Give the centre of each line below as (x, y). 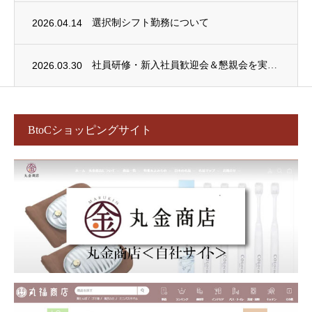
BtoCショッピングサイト (90, 130)
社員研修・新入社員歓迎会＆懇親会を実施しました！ (272, 65)
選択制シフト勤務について (150, 22)
